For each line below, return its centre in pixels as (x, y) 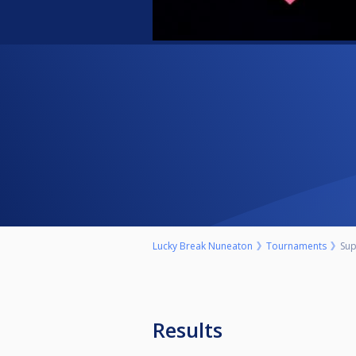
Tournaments (296, 246)
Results (193, 329)
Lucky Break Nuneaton (203, 246)
